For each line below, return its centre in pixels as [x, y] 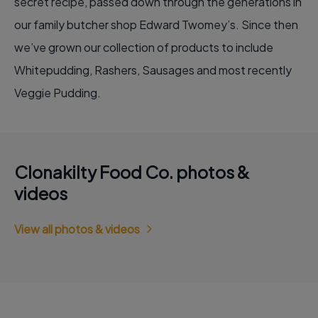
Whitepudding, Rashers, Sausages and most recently [153, 70]
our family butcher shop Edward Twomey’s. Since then [156, 24]
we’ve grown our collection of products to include [144, 47]
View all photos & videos [77, 229]
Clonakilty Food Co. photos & [132, 172]
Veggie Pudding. [57, 93]
